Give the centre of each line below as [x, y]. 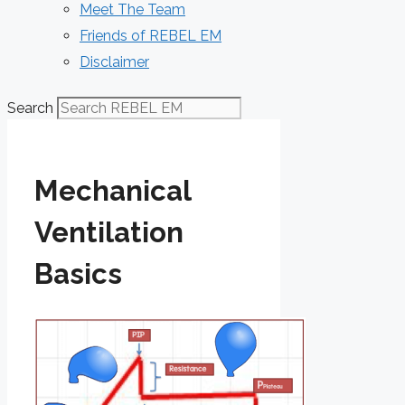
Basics [78, 273]
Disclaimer [114, 62]
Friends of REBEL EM [151, 36]
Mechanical [113, 190]
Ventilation [109, 232]
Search [30, 108]
